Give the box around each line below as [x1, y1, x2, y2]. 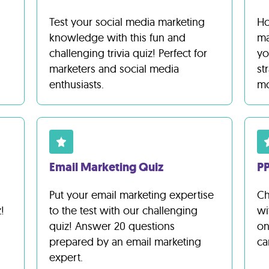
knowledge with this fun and [49, 31, 186, 44]
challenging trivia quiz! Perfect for [49, 46, 207, 60]
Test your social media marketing [49, 15, 205, 29]
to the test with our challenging [49, 204, 198, 217]
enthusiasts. [49, 77, 104, 91]
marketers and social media [49, 62, 179, 76]
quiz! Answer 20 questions [49, 219, 175, 233]
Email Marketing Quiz [49, 159, 163, 175]
